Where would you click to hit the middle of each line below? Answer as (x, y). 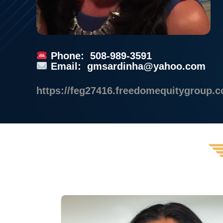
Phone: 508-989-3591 (100, 56)
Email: (67, 66)
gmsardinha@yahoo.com (146, 66)
